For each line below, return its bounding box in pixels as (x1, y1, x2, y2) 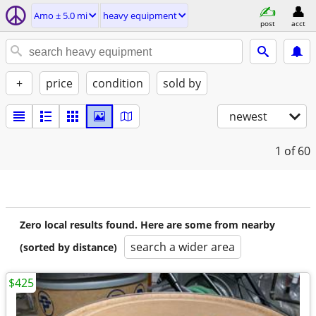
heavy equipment (103, 9, 177, 22)
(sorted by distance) (20, 241, 117, 254)
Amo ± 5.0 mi (34, 9, 87, 22)
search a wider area (130, 239, 235, 255)
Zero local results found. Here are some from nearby (20, 218, 275, 231)
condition (92, 75, 143, 91)
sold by (163, 75, 201, 91)
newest (229, 109, 267, 124)
